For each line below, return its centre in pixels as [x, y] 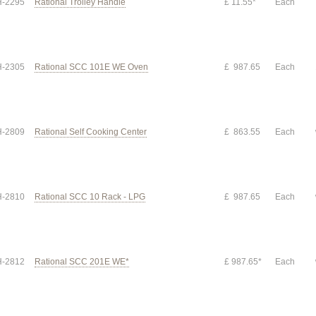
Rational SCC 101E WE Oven [91, 67]
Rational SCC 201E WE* [82, 262]
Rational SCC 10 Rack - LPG [90, 197]
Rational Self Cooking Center [91, 132]
